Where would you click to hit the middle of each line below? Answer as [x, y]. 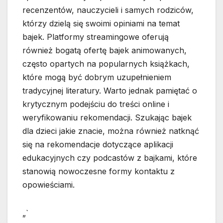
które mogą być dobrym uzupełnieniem [97, 77]
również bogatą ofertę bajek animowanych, [105, 51]
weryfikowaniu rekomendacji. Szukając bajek [107, 118]
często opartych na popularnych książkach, [106, 64]
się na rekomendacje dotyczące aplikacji [98, 145]
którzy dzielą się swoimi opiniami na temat [101, 24]
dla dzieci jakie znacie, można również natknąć [111, 131]
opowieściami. [49, 185]
